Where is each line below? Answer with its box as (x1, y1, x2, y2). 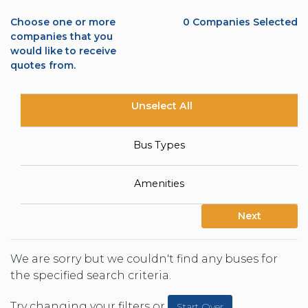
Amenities (134, 177, 184, 190)
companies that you (10, 30, 113, 43)
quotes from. (10, 59, 76, 71)
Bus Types (133, 138, 185, 151)
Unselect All (131, 100, 192, 113)
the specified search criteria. (10, 269, 171, 283)
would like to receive (10, 45, 116, 57)
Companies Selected (190, 16, 298, 28)
